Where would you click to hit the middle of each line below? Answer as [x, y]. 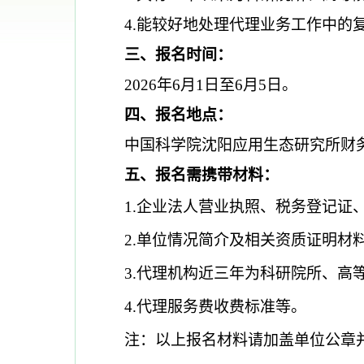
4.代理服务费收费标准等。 [215, 307]
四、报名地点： [178, 115]
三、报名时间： [178, 55]
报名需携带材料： [217, 175]
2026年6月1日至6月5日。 [211, 85]
